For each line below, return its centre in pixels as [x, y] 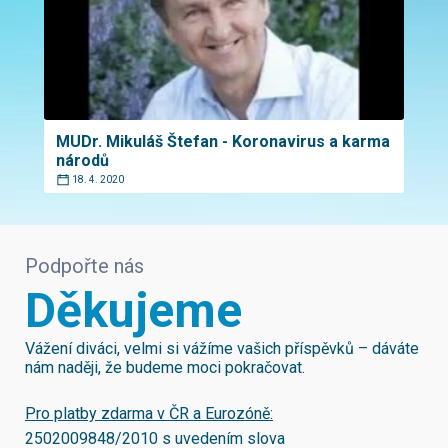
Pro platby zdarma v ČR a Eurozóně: [149, 413]
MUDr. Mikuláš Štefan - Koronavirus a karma [223, 141]
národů [82, 160]
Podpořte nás [84, 266]
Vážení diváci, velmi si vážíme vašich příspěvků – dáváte [222, 348]
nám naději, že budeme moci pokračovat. [165, 367]
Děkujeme [133, 310]
